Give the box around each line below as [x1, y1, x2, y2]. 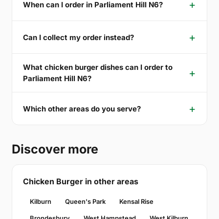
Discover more [12, 142, 98, 157]
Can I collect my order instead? [23, 32, 134, 42]
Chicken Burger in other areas [23, 176, 138, 187]
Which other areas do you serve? [23, 104, 141, 113]
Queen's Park [65, 197, 106, 206]
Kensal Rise [119, 197, 153, 206]
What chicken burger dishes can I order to [23, 63, 173, 72]
